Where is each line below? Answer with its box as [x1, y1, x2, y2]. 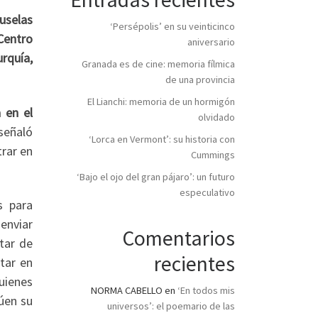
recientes [154, 251, 235, 278]
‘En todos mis [177, 284, 235, 297]
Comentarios [122, 225, 235, 252]
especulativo [180, 185, 235, 199]
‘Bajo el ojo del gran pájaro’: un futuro [77, 170, 235, 183]
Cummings [191, 148, 235, 161]
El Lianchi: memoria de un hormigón [87, 94, 235, 108]
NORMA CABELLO [91, 284, 163, 297]
